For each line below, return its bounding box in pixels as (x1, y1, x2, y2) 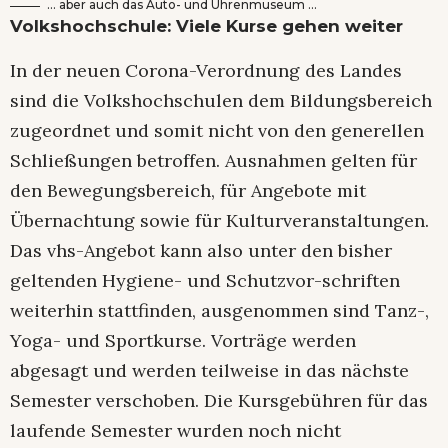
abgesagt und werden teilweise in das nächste (10, 358, 409, 382)
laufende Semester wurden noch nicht (10, 418, 341, 442)
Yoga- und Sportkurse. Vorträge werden (10, 328, 356, 352)
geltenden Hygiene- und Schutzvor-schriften (10, 268, 400, 292)
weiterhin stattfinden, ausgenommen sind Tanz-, (10, 298, 429, 322)
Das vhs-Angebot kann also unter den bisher (10, 238, 392, 262)
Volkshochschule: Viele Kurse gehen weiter (10, 16, 403, 37)
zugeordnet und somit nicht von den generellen (10, 118, 424, 142)
